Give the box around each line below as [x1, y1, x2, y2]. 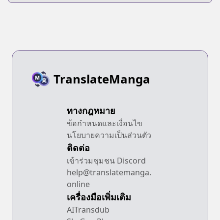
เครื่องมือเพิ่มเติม [67, 191, 131, 203]
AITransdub [67, 204, 110, 215]
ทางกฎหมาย [67, 104, 115, 116]
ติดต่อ [67, 141, 90, 154]
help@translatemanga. [67, 166, 151, 178]
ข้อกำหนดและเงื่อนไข [67, 117, 142, 129]
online [67, 178, 90, 190]
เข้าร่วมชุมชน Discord [67, 155, 146, 166]
